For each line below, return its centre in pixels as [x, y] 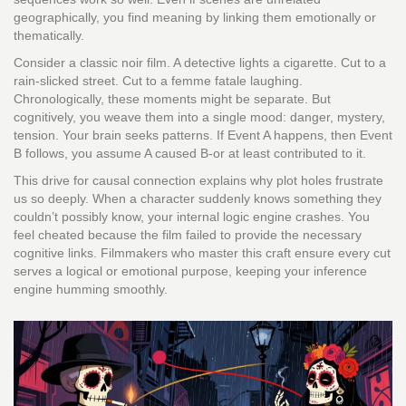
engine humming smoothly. [91, 290]
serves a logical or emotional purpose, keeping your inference [190, 271]
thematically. [49, 36]
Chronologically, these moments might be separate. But [172, 99]
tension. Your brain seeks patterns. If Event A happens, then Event [203, 135]
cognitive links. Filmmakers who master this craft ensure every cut [202, 253]
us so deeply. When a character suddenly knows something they [198, 199]
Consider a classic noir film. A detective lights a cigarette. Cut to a [200, 63]
